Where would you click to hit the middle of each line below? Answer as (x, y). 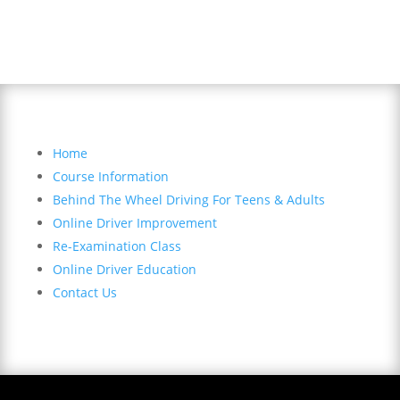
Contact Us (84, 292)
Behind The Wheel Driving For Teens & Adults (188, 199)
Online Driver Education (124, 269)
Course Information (110, 176)
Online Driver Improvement (134, 222)
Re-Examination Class (117, 246)
